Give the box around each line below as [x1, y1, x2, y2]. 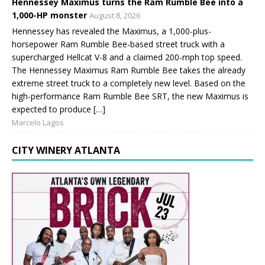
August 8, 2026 [89, 10, 140, 21]
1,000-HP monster [12, 9, 87, 21]
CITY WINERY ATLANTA [12, 144, 120, 157]
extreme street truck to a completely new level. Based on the [12, 77, 245, 89]
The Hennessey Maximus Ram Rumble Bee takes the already [12, 64, 245, 76]
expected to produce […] [12, 104, 105, 115]
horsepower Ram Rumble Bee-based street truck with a [12, 38, 225, 50]
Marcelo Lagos [12, 117, 64, 128]
